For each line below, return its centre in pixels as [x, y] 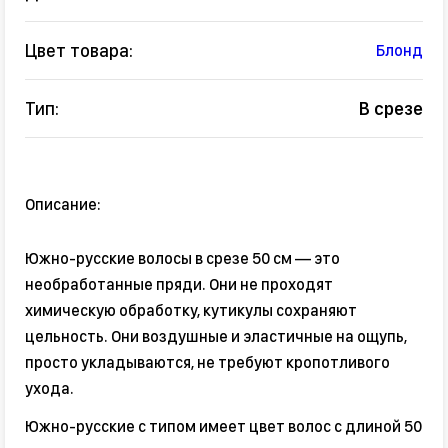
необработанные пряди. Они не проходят [179, 285]
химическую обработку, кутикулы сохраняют [191, 311]
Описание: [63, 205]
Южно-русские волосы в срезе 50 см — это [182, 259]
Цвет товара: [79, 51]
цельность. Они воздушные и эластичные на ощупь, [216, 337]
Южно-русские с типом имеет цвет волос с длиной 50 [223, 427]
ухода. [49, 389]
